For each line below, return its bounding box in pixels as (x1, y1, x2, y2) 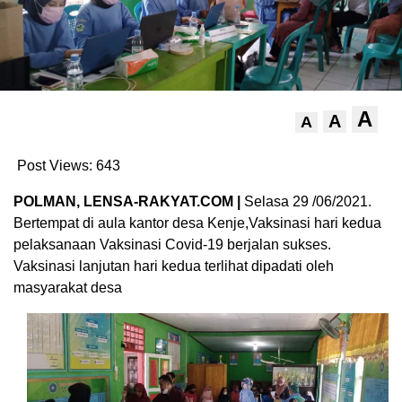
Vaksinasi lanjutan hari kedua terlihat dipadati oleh (13, 258, 334, 274)
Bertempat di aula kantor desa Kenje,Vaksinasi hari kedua (13, 214, 381, 231)
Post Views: (17, 157, 92, 173)
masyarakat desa (13, 279, 122, 295)
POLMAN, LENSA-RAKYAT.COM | (13, 193, 244, 209)
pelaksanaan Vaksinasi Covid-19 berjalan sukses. (13, 236, 331, 252)
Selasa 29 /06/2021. (244, 193, 371, 209)
